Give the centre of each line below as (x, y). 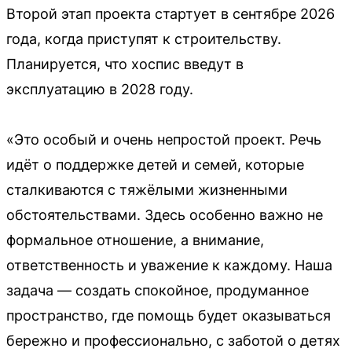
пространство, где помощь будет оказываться (169, 316)
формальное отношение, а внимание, (135, 240)
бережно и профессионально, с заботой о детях (173, 341)
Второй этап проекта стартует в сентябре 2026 (170, 14)
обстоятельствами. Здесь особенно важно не (165, 215)
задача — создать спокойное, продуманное (158, 291)
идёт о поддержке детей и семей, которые (155, 165)
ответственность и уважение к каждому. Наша (169, 266)
